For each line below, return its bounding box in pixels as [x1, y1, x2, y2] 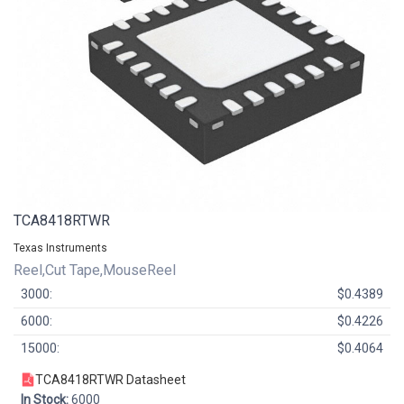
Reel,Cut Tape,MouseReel [14, 261, 176, 279]
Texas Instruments [14, 241, 107, 254]
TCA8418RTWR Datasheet [35, 372, 186, 387]
